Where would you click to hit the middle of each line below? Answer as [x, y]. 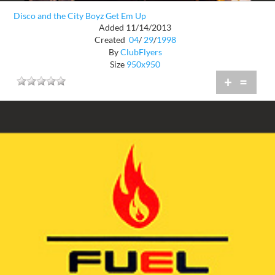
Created [110, 39]
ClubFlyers [141, 52]
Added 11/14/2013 [135, 27]
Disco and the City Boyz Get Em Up [80, 15]
